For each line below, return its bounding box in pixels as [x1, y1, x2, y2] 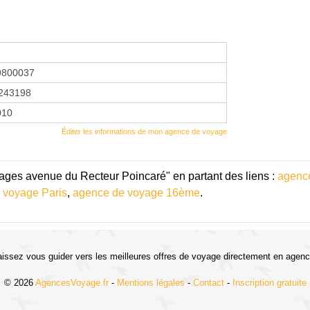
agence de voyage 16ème [73, 186, 200, 199]
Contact [192, 277, 224, 288]
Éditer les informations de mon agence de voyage [62, 127, 227, 136]
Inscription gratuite [232, 277, 307, 288]
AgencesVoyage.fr [35, 277, 109, 288]
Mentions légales [116, 277, 185, 288]
